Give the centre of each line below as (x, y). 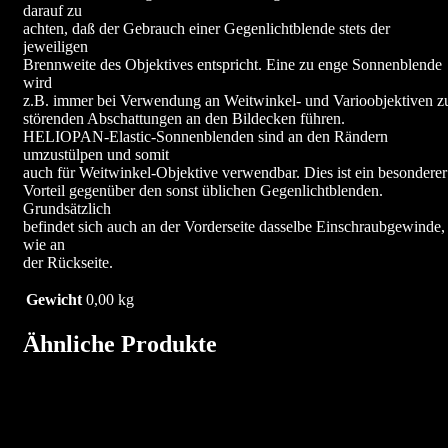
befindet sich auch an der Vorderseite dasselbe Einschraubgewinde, (234, 226)
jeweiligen (55, 46)
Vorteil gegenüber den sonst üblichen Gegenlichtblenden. (203, 190)
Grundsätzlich (67, 208)
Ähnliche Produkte (120, 344)
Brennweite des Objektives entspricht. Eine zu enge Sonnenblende (232, 64)
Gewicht (54, 299)
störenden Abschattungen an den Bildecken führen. (184, 118)
